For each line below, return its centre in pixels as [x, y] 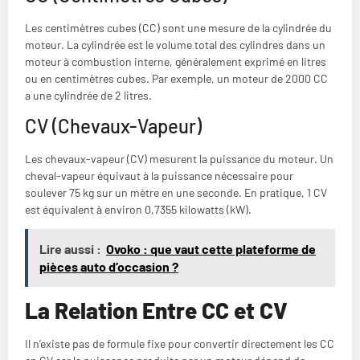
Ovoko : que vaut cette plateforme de [211, 249]
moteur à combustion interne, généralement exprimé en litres [176, 61]
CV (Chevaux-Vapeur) [113, 125]
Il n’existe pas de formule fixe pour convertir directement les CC [180, 344]
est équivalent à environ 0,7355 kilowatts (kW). [138, 209]
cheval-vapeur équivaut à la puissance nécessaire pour [159, 175]
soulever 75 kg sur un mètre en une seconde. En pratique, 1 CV [176, 192]
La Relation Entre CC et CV [156, 311]
